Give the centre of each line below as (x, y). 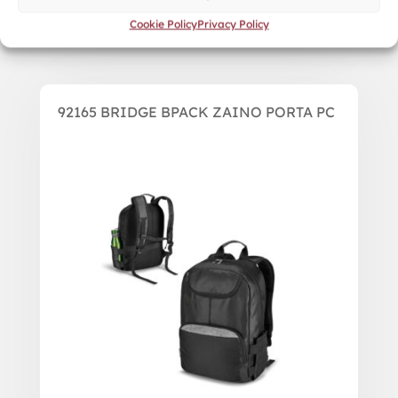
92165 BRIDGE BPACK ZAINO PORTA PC (196, 111)
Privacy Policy (233, 24)
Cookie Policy (163, 24)
